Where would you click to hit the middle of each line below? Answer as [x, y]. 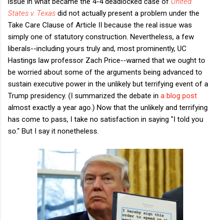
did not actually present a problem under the [128, 13]
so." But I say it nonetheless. [53, 131]
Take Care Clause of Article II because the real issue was [100, 25]
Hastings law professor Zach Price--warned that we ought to [107, 60]
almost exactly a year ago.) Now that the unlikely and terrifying [108, 107]
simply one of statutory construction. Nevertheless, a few [101, 37]
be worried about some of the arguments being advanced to [105, 72]
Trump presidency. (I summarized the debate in [84, 96]
